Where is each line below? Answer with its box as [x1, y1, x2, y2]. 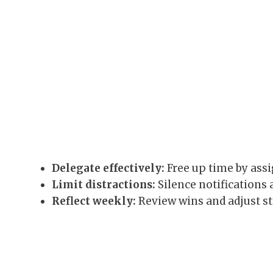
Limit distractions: [52, 177, 155, 191]
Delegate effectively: [52, 161, 165, 175]
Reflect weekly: [52, 194, 136, 208]
